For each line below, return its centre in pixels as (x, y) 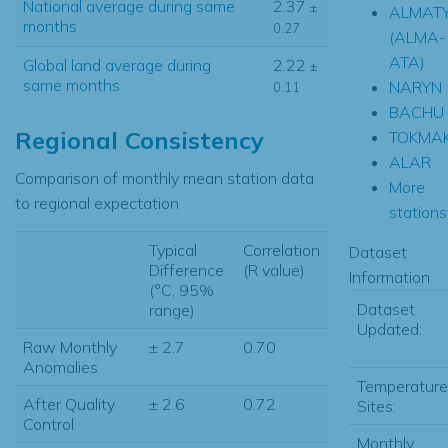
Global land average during (117, 64)
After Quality (69, 403)
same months (71, 84)
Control (48, 423)
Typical (173, 249)
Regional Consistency (139, 139)
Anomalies (60, 366)
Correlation (281, 249)
